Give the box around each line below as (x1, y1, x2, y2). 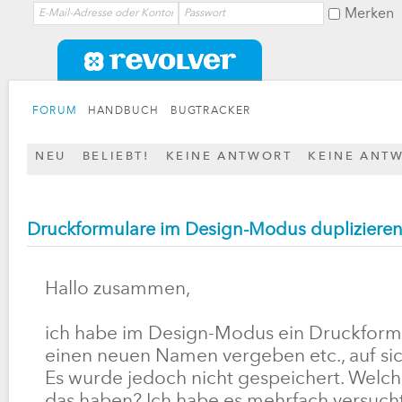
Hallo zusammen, (45, 280, 190, 299)
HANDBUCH (88, 106, 160, 117)
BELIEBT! (82, 151, 150, 162)
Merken (345, 7, 394, 22)
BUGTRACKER (170, 106, 251, 117)
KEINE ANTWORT (165, 151, 293, 162)
